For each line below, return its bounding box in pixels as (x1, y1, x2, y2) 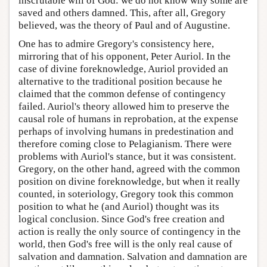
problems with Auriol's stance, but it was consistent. (18, 150, 236, 162)
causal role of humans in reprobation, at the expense (18, 113, 238, 125)
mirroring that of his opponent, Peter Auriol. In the (18, 50, 231, 62)
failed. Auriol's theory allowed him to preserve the (18, 100, 229, 112)
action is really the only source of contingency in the (18, 225, 241, 237)
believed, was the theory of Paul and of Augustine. (18, 19, 230, 31)
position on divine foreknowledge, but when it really (18, 175, 240, 187)
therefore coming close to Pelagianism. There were (18, 138, 232, 150)
